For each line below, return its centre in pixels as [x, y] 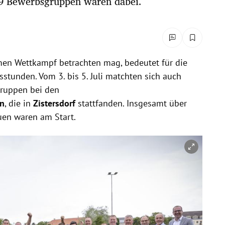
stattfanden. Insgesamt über [132, 103]
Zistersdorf [55, 103]
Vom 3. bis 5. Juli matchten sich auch [110, 76]
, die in [19, 103]
